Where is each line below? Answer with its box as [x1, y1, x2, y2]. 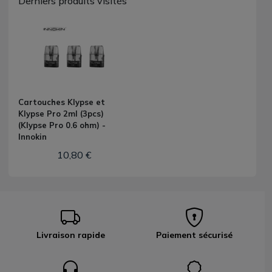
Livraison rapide [36, 229, 105, 240]
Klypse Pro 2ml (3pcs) [18, 109, 104, 118]
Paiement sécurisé [156, 229, 233, 240]
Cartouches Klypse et [18, 97, 105, 107]
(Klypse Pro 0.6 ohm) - [18, 120, 106, 130]
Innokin [18, 132, 47, 141]
